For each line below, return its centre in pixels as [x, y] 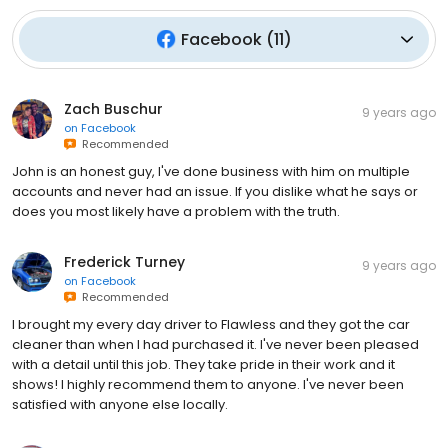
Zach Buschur [113, 108]
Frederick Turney [124, 261]
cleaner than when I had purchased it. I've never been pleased [215, 344]
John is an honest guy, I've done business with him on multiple [211, 171]
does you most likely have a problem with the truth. [176, 211]
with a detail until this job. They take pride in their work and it [203, 364]
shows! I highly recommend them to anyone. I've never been [208, 384]
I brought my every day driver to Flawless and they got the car [211, 324]
